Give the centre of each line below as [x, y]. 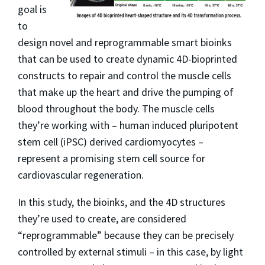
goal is [32, 9]
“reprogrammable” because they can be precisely [126, 235]
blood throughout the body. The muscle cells [116, 108]
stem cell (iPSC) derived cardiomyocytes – [111, 141]
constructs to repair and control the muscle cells [125, 75]
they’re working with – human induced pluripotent [128, 125]
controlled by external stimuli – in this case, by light [130, 251]
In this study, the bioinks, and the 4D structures [122, 202]
